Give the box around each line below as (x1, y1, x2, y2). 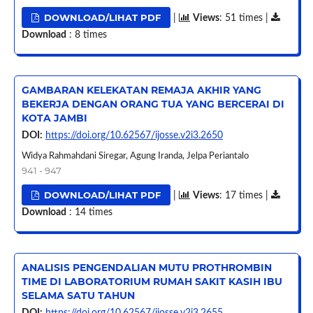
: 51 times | (219, 13, 272, 24)
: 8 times (66, 30, 107, 41)
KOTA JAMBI (21, 112, 87, 125)
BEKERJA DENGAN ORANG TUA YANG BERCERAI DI (21, 98, 284, 111)
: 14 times (66, 208, 112, 218)
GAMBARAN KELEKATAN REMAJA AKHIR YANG (21, 84, 261, 97)
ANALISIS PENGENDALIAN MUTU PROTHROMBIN (21, 261, 272, 275)
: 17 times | (219, 191, 272, 201)
